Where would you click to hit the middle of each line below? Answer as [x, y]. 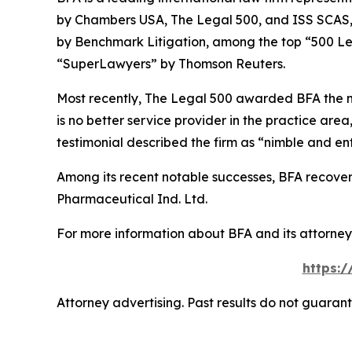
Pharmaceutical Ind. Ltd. [132, 199]
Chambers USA [119, 20]
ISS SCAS [321, 20]
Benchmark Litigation [140, 42]
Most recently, [101, 99]
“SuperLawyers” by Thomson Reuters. [171, 64]
